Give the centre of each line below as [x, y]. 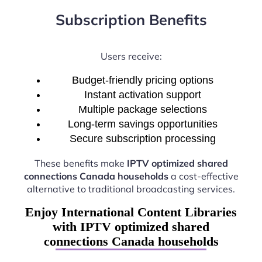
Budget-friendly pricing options [143, 80]
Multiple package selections [143, 109]
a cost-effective [203, 176]
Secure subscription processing [143, 138]
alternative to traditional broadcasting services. [131, 189]
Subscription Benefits [131, 20]
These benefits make [80, 163]
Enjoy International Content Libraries [131, 212]
